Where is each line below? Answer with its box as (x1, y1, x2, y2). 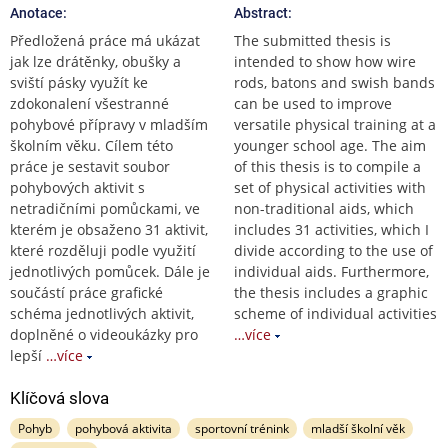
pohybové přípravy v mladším (10, 114, 208, 134)
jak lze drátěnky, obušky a (10, 51, 181, 71)
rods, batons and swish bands (234, 72, 435, 92)
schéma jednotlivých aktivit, (10, 303, 194, 323)
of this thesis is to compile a (234, 156, 421, 176)
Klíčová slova (10, 387, 109, 408)
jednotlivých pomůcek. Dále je (10, 261, 210, 281)
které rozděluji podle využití (10, 240, 196, 260)
